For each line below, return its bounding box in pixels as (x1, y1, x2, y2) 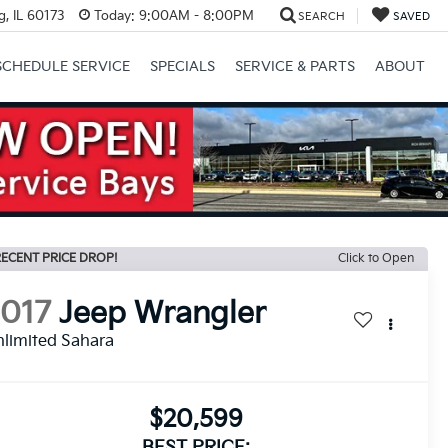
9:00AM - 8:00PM (134, 7, 254, 24)
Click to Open (338, 250, 414, 266)
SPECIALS (149, 58, 215, 76)
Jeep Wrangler (59, 295, 267, 332)
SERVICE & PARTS (234, 58, 355, 76)
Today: (93, 7, 135, 24)
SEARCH (297, 9, 345, 23)
